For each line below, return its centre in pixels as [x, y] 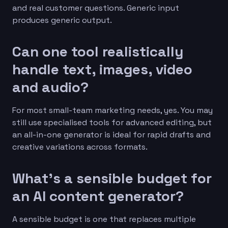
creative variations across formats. [80, 147]
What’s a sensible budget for [112, 178]
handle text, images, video [102, 69]
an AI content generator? [98, 196]
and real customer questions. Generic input [96, 8]
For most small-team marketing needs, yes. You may [112, 110]
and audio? [50, 87]
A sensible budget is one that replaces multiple [104, 219]
